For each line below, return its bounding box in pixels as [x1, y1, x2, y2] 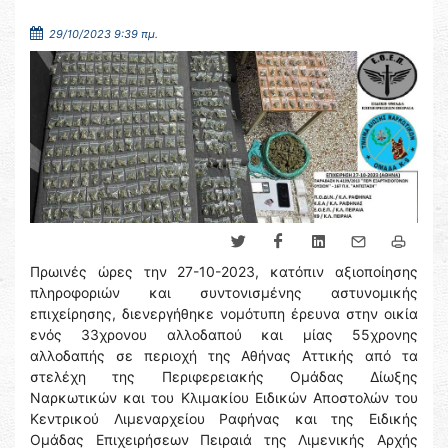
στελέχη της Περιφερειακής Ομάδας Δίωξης [30, 368, 418, 386]
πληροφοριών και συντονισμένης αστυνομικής [30, 284, 418, 302]
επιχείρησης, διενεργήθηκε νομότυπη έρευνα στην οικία [30, 305, 418, 323]
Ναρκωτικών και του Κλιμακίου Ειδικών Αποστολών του [30, 389, 418, 407]
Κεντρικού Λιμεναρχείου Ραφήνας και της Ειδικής [30, 410, 418, 428]
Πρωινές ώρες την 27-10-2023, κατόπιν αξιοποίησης [30, 263, 418, 281]
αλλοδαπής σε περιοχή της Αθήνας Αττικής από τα [30, 347, 418, 365]
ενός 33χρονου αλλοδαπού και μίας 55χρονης [30, 326, 418, 344]
